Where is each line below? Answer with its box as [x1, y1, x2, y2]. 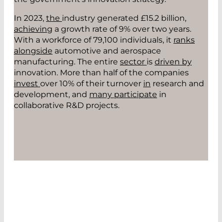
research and [151, 78, 204, 88]
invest [14, 78, 40, 88]
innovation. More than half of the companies [14, 67, 189, 77]
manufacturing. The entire [14, 56, 120, 66]
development [14, 89, 68, 99]
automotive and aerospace [53, 46, 161, 55]
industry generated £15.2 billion [62, 13, 185, 23]
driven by [155, 56, 192, 66]
